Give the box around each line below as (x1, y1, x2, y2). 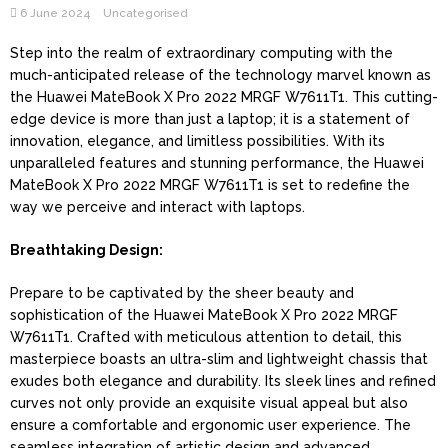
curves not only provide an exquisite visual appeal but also (10, 394, 408, 411)
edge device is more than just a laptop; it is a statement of (10, 110, 410, 127)
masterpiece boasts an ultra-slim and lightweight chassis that (10, 350, 428, 367)
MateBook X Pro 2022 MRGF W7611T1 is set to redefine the (10, 176, 410, 193)
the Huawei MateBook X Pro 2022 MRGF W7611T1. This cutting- (10, 88, 438, 105)
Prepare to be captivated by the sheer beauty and (10, 284, 354, 301)
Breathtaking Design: (10, 241, 163, 258)
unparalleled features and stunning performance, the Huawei (10, 154, 424, 171)
